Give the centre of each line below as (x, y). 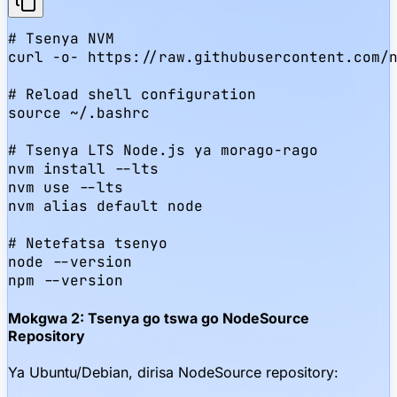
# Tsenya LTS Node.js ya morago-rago (163, 151)
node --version (70, 262)
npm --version (66, 281)
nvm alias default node (105, 206)
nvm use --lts (66, 188)
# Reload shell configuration (132, 95)
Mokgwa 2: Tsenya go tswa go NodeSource (159, 318)
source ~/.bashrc (79, 113)
